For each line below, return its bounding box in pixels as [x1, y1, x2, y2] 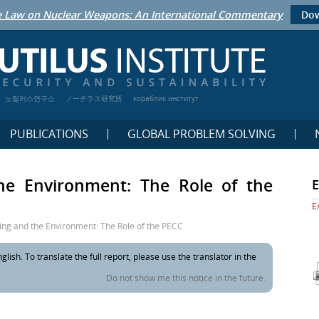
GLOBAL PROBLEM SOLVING [127, 125, 276, 142]
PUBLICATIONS [9, 125, 88, 142]
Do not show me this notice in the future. [106, 271, 266, 284]
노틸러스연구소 [5, 93, 55, 103]
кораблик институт [133, 93, 199, 103]
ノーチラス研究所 [66, 93, 122, 103]
